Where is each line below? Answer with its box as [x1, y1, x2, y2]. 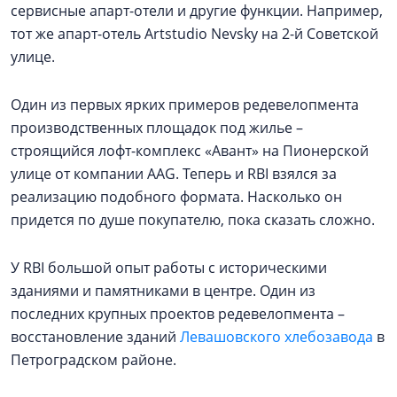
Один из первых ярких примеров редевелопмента [11, 94, 359, 114]
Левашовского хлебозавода [180, 326, 373, 346]
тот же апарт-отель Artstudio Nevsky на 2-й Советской [11, 23, 378, 43]
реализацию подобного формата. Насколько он [11, 186, 342, 206]
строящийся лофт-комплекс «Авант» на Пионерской [11, 140, 369, 160]
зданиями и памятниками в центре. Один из [11, 280, 315, 300]
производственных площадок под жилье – [11, 117, 303, 137]
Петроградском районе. [11, 349, 180, 370]
